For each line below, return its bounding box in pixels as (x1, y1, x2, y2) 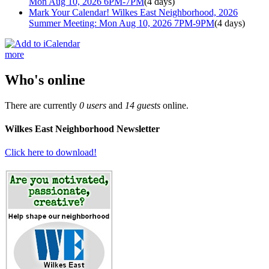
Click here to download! (5, 147, 97, 158)
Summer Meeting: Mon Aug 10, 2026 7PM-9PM (29, 17, 214, 28)
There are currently (5, 100, 79, 110)
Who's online (5, 71, 85, 88)
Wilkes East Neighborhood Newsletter (5, 123, 160, 134)
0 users (79, 100, 106, 110)
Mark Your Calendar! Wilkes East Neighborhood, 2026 (29, 7, 238, 17)
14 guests (125, 100, 160, 110)
